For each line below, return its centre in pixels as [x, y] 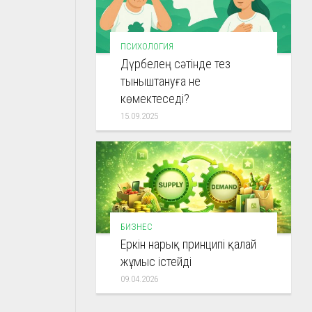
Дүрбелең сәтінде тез [175, 64]
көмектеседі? [155, 99]
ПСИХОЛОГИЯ [147, 47]
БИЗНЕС [136, 227]
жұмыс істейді [156, 262]
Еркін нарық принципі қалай [188, 244]
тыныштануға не [161, 81]
